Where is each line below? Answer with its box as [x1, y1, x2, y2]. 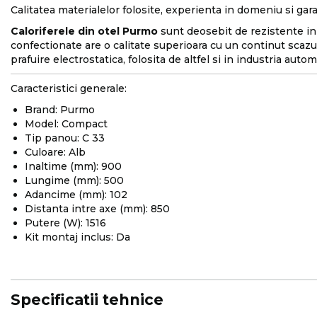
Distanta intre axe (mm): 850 [25, 202, 170, 215]
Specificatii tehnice [11, 291, 163, 309]
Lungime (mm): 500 [25, 174, 124, 187]
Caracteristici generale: [11, 82, 127, 95]
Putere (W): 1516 [25, 217, 106, 229]
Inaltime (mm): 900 [25, 160, 122, 173]
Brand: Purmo [25, 103, 95, 116]
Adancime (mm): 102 [25, 188, 127, 201]
